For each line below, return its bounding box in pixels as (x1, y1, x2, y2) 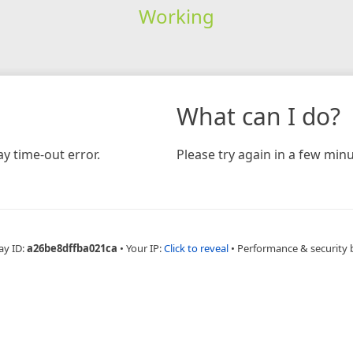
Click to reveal (163, 240, 229, 255)
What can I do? (176, 99, 340, 132)
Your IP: (125, 240, 164, 255)
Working (138, 2, 214, 29)
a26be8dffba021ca (26, 240, 117, 255)
